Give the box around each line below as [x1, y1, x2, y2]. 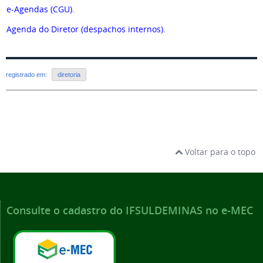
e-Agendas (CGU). [6, 4, 75, 15]
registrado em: [6, 71, 49, 79]
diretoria [58, 71, 80, 79]
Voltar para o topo [183, 146, 255, 158]
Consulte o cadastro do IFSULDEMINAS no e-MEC [6, 203, 253, 218]
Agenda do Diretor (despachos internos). [6, 23, 166, 35]
